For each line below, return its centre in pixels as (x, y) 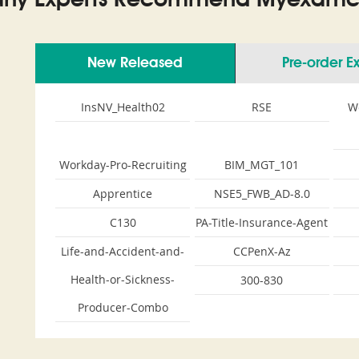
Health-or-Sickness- (123, 279)
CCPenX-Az (262, 251)
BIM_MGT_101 (262, 165)
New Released (135, 63)
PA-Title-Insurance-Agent (262, 222)
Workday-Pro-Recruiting (123, 165)
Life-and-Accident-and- (123, 251)
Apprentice (123, 194)
